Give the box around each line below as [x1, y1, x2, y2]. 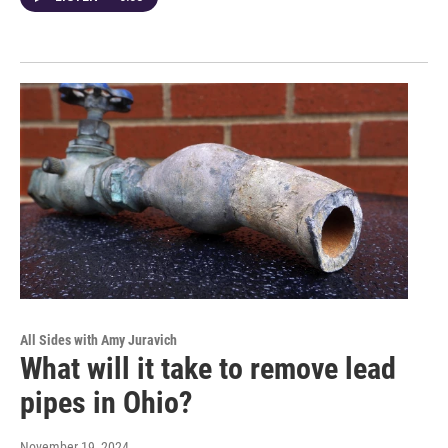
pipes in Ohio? [20, 385, 192, 421]
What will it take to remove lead [20, 351, 396, 387]
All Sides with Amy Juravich [20, 332, 177, 349]
